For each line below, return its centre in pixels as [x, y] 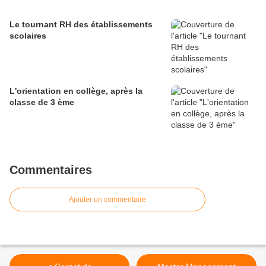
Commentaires [51, 170]
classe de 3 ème [42, 102]
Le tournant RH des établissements [81, 25]
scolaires [28, 36]
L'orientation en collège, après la [76, 91]
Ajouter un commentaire [107, 200]
